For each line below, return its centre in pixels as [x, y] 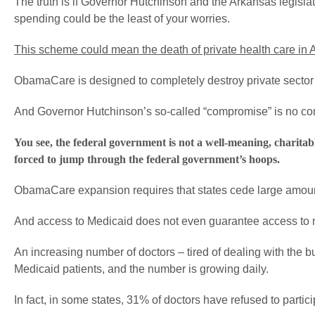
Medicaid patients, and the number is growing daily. [141, 269]
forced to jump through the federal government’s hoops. [147, 159]
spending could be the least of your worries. [122, 19]
